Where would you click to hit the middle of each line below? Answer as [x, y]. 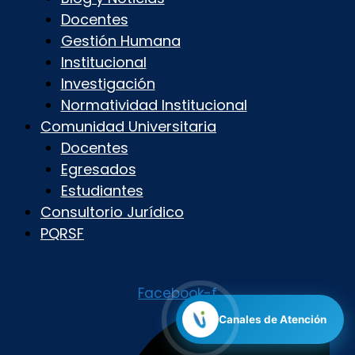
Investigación [108, 84]
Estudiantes [102, 191]
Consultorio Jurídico [112, 212]
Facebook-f [177, 294]
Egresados [98, 170]
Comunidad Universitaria [128, 127]
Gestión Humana [120, 41]
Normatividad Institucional [154, 105]
